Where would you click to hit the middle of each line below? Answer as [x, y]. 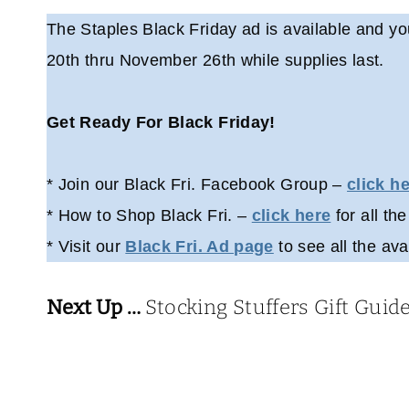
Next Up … [96, 308]
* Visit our [86, 247]
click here [291, 216]
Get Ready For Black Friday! [161, 123]
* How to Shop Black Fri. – [149, 216]
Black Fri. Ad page [199, 247]
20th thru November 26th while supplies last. [215, 61]
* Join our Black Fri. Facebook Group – [197, 185]
